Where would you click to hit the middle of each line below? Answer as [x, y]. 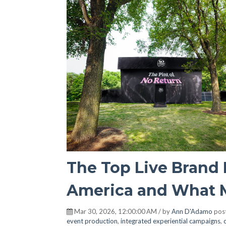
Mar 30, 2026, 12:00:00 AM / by [122, 211]
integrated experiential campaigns [171, 221]
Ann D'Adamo [192, 211]
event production [92, 221]
